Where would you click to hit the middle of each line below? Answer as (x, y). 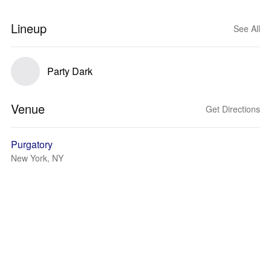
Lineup (29, 28)
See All (247, 28)
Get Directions (233, 109)
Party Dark (70, 71)
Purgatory (32, 144)
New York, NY (37, 158)
